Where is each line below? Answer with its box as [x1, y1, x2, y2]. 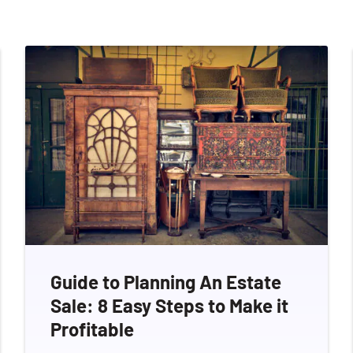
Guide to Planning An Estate [50, 270, 281, 294]
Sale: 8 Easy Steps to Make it [50, 294, 288, 318]
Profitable [50, 318, 134, 341]
